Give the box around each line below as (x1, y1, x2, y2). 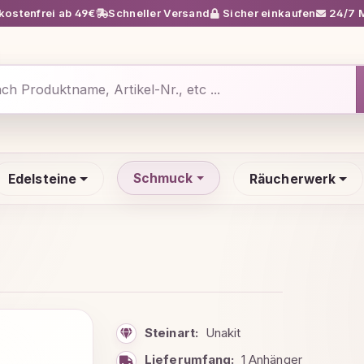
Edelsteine (7, 171, 77, 187)
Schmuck (132, 170, 193, 186)
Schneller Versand (106, 6, 210, 19)
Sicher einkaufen (219, 6, 316, 19)
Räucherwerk (249, 171, 336, 187)
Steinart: (145, 324, 198, 340)
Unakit (205, 324, 241, 340)
